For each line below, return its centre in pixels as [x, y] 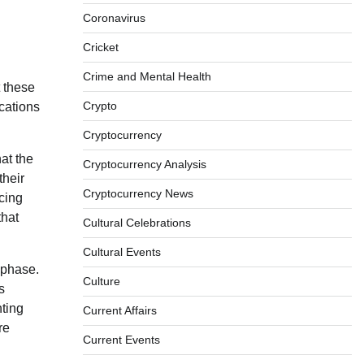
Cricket [100, 47]
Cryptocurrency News [138, 193]
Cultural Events [121, 252]
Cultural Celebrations [136, 223]
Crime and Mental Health [147, 76]
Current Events [121, 340]
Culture [101, 281]
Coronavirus [114, 18]
